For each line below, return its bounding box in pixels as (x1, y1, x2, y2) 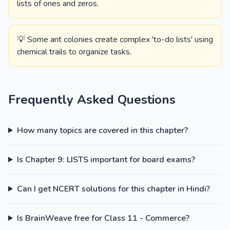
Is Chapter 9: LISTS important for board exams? (16, 154, 195, 165)
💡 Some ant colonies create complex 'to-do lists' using (17, 34, 213, 45)
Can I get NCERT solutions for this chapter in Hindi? (16, 183, 210, 195)
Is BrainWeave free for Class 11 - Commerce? (16, 213, 189, 224)
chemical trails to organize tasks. (17, 46, 131, 57)
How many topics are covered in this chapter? (16, 125, 188, 136)
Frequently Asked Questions (8, 91, 176, 108)
